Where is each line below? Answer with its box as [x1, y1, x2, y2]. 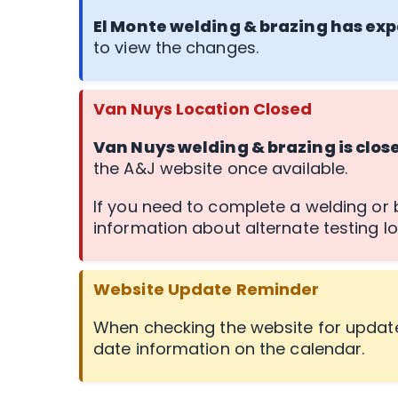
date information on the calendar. [93, 338, 365, 360]
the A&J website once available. [93, 157, 348, 179]
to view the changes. [93, 36, 259, 59]
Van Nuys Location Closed [93, 98, 313, 120]
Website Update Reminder [93, 278, 320, 300]
